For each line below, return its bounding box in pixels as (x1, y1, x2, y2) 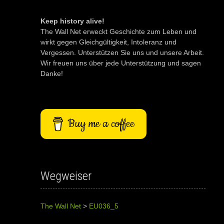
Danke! (40, 69, 63, 77)
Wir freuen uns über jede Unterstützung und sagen (40, 58, 201, 67)
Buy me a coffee (67, 115, 134, 131)
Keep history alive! (40, 16, 104, 25)
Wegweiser (40, 168, 91, 183)
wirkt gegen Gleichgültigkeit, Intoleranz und (40, 37, 176, 46)
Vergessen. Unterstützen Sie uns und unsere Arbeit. (40, 48, 204, 56)
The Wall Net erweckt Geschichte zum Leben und (40, 27, 196, 35)
